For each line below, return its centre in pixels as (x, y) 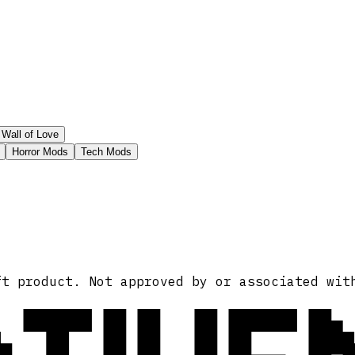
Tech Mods (106, 152)
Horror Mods (40, 152)
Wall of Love (30, 135)
